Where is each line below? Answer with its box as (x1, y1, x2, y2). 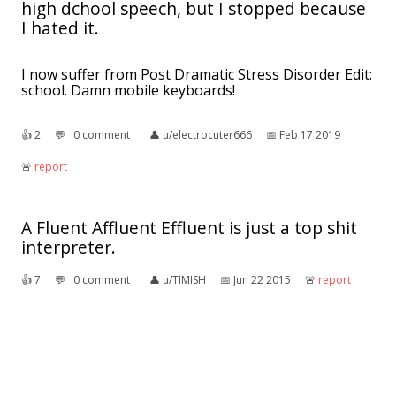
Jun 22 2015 (233, 272, 291, 288)
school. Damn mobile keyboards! (21, 80, 235, 101)
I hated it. (21, 16, 99, 41)
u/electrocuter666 (163, 127, 252, 143)
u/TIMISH (163, 272, 206, 288)
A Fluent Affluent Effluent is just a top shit (21, 216, 357, 240)
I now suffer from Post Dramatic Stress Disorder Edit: (21, 65, 372, 85)
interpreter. (21, 235, 116, 260)
